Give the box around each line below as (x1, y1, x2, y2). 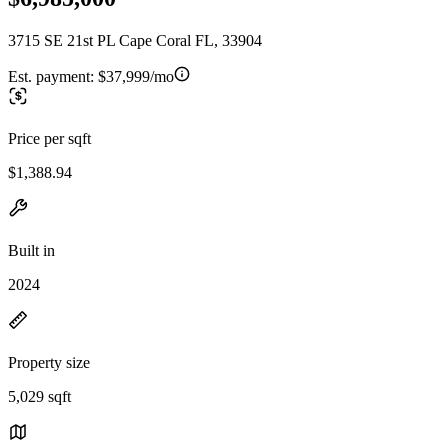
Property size (8, 353, 90, 371)
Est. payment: (8, 67, 98, 85)
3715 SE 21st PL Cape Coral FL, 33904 (8, 31, 262, 49)
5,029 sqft (8, 387, 71, 405)
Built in (8, 241, 55, 259)
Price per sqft (8, 129, 91, 147)
